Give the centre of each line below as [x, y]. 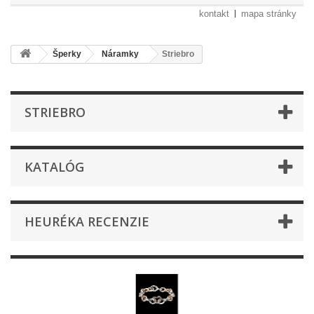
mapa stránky [269, 14]
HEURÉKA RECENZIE [87, 221]
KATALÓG [54, 167]
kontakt [214, 14]
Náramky [120, 54]
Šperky [67, 54]
